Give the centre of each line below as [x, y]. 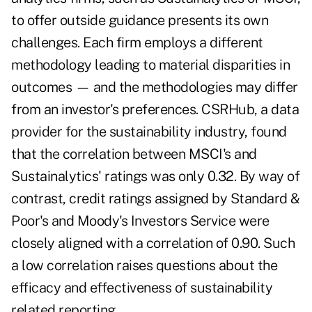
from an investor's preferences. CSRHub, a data [155, 110]
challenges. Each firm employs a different [137, 43]
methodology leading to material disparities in [150, 65]
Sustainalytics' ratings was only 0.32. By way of [155, 177]
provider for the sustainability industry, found [149, 132]
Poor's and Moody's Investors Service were [140, 221]
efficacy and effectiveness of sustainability [142, 288]
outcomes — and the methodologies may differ [155, 87]
